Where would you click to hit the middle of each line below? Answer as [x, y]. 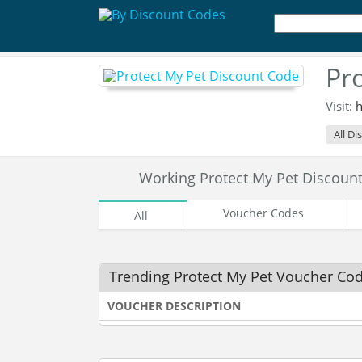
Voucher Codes [263, 213]
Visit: [341, 106]
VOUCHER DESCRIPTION [174, 306]
